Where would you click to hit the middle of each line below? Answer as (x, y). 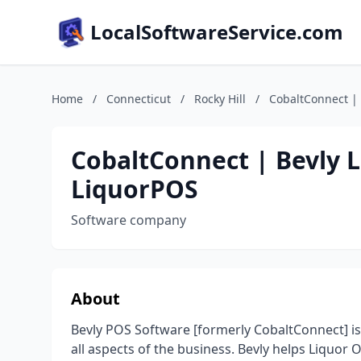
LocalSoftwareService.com (217, 32)
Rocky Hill (220, 99)
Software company (129, 220)
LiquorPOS (135, 189)
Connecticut (139, 99)
